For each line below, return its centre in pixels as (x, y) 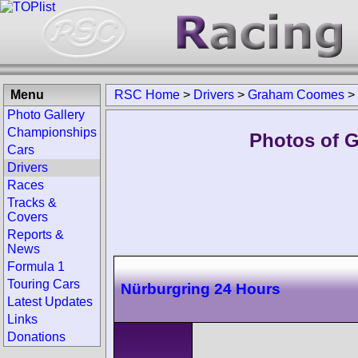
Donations (36, 337)
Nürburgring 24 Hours (201, 288)
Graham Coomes (296, 95)
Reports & (36, 235)
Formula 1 (36, 267)
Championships (52, 132)
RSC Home (147, 95)
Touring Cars (44, 284)
